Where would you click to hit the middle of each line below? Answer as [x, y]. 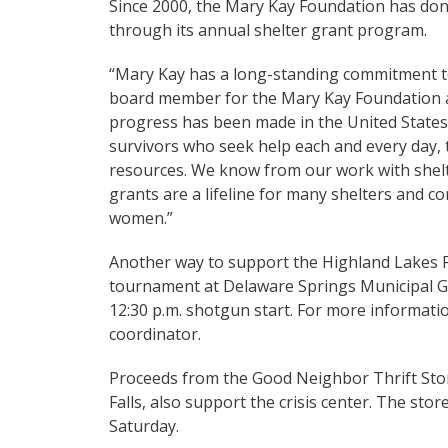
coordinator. [155, 334]
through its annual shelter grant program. [268, 30]
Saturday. [144, 426]
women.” [141, 218]
